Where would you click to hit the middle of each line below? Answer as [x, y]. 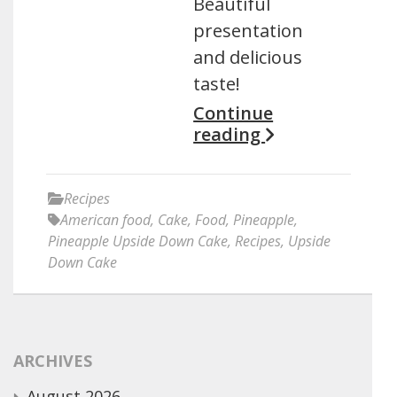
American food [105, 220]
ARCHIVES [53, 361]
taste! [217, 84]
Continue [234, 113]
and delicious [248, 57]
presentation [249, 31]
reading [230, 134]
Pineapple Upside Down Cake [138, 241]
